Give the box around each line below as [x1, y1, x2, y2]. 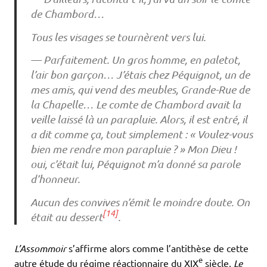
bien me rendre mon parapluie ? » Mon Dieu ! [30, 142, 237, 156]
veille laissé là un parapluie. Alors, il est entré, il [30, 113, 247, 126]
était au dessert [30, 210, 103, 223]
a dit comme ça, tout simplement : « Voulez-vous [30, 128, 253, 141]
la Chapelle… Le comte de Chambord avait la [30, 98, 241, 111]
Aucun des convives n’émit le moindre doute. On [30, 195, 250, 209]
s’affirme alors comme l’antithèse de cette [66, 241, 249, 254]
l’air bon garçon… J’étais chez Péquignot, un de [30, 68, 250, 82]
